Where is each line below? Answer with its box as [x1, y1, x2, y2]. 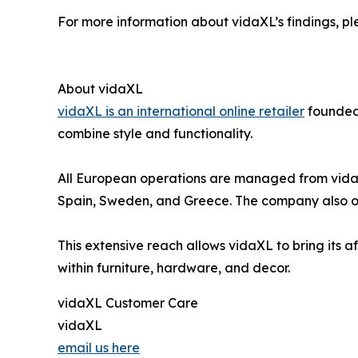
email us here [58, 340, 140, 356]
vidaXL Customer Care [58, 295, 198, 312]
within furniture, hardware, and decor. [58, 260, 290, 276]
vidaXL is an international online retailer [58, 103, 304, 120]
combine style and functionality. [58, 125, 253, 142]
